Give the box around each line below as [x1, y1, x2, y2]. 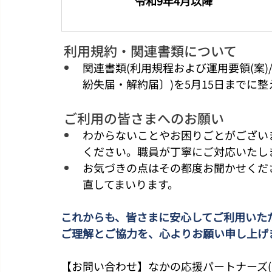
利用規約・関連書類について [64, 40, 237, 60]
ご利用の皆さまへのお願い [64, 107, 224, 127]
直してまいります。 [83, 175, 178, 192]
